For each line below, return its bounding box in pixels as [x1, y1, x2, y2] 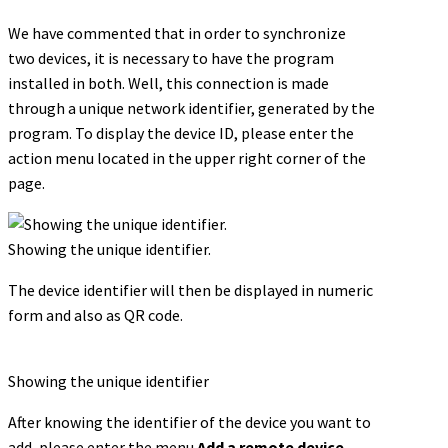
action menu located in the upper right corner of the [8, 148, 366, 169]
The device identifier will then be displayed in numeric [8, 280, 373, 301]
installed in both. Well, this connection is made [8, 73, 329, 94]
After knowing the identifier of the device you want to [8, 412, 371, 433]
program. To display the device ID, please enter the [8, 123, 354, 144]
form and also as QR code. [8, 305, 183, 326]
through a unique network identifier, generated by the [8, 98, 375, 119]
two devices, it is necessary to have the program [8, 48, 334, 69]
